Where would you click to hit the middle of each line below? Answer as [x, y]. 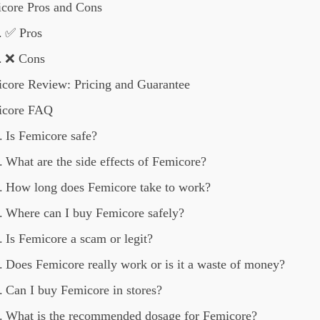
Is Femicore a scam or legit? [80, 239]
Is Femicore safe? [52, 136]
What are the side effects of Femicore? [106, 161]
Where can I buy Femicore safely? [95, 213]
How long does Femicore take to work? [109, 187]
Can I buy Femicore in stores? [84, 290]
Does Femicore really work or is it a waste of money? [146, 264]
